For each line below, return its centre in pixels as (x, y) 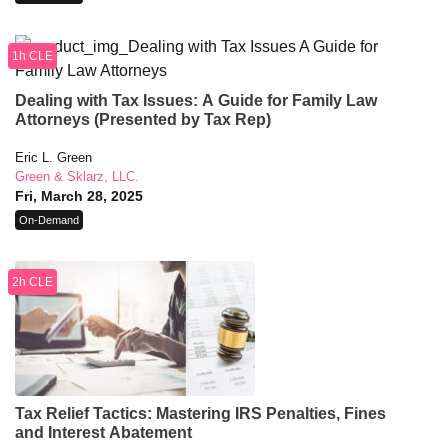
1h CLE (32, 56)
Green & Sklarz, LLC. (77, 177)
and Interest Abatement (103, 433)
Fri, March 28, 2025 (79, 196)
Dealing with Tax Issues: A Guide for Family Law (196, 101)
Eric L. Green (53, 158)
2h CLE (32, 282)
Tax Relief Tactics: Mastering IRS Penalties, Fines (200, 414)
